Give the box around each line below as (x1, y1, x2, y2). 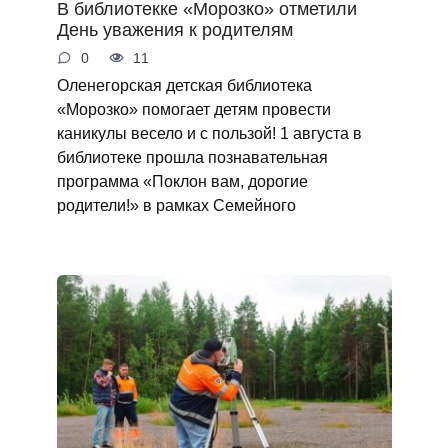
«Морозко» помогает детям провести (56, 100, 331, 119)
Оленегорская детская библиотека (56, 76, 312, 95)
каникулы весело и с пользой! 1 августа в (56, 124, 362, 143)
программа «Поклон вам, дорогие (56, 172, 308, 191)
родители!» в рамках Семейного (56, 196, 296, 215)
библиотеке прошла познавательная (56, 148, 328, 167)
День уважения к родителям (56, 19, 293, 40)
